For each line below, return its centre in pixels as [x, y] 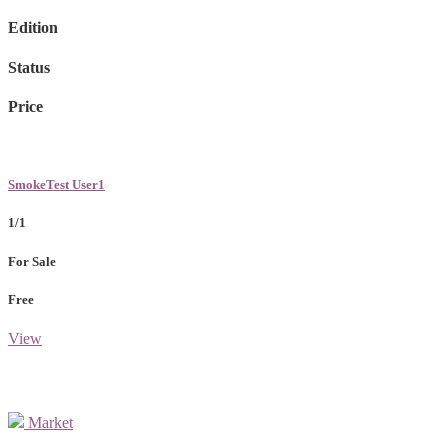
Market [50, 422]
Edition [33, 28]
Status [29, 67]
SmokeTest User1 [56, 185]
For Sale [32, 261]
